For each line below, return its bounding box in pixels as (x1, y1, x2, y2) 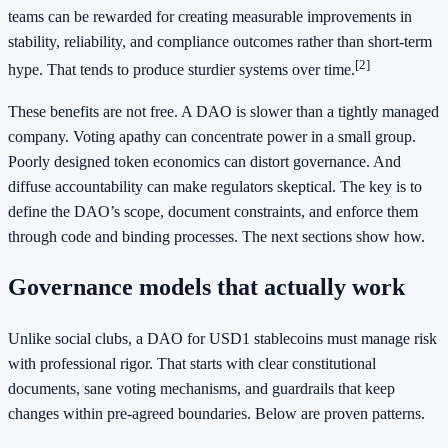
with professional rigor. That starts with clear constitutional (8, 355, 376, 373)
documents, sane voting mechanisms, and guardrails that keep (8, 380, 395, 398)
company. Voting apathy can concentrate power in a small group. (8, 127, 416, 145)
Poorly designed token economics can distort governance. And (8, 152, 401, 170)
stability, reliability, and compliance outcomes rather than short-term (8, 33, 432, 51)
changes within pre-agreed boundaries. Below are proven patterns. (8, 405, 425, 423)
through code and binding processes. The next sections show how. (8, 227, 425, 245)
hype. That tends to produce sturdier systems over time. (8, 61, 355, 79)
